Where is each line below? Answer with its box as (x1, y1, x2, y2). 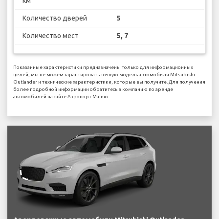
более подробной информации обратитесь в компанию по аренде (13, 87, 173, 92)
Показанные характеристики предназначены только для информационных (13, 65, 193, 70)
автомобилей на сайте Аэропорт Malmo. (13, 94, 109, 100)
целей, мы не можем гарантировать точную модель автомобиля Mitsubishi (13, 72, 195, 78)
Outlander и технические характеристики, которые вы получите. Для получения (13, 79, 205, 85)
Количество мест (22, 31, 79, 40)
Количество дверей (22, 14, 87, 22)
